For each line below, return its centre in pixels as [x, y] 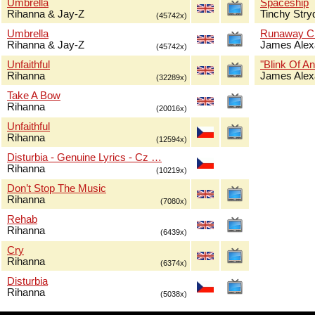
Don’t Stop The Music [57, 188]
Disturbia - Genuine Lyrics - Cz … [84, 157]
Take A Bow [34, 96]
